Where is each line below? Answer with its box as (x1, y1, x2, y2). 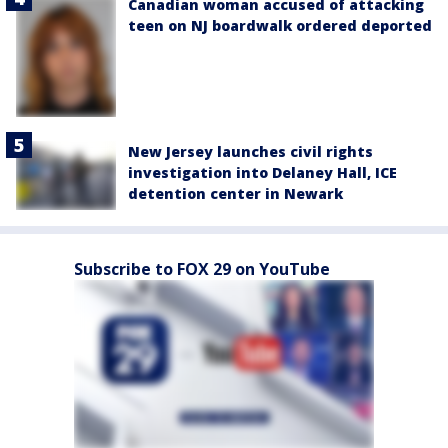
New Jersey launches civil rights (128, 142, 373, 162)
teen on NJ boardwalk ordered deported (128, 16, 432, 36)
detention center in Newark (128, 184, 343, 204)
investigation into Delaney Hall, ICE (128, 163, 397, 183)
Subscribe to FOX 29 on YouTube (74, 257, 330, 280)
